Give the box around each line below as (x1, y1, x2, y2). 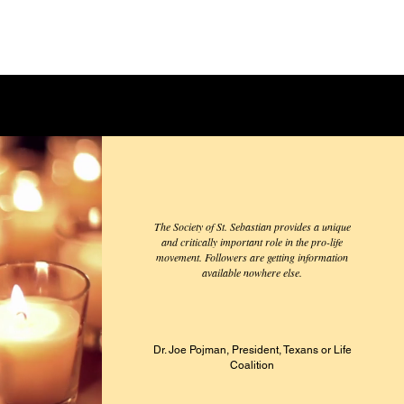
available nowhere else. (202, 265, 303, 280)
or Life (320, 344, 352, 356)
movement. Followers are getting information (156, 250, 349, 264)
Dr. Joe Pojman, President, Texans (152, 344, 321, 356)
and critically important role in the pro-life (161, 234, 344, 249)
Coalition (230, 359, 275, 372)
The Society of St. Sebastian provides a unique (153, 219, 351, 234)
